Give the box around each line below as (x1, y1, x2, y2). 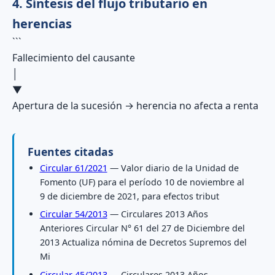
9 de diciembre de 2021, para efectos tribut (39, 190, 219, 203)
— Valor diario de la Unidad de (107, 162, 239, 174)
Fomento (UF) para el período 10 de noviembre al (39, 176, 244, 188)
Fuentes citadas (28, 144, 114, 160)
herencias (12, 15, 72, 33)
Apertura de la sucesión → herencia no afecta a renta (12, 99, 258, 113)
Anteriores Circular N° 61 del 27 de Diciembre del (39, 222, 245, 234)
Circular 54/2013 (39, 208, 107, 220)
